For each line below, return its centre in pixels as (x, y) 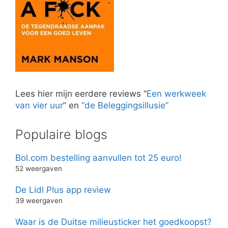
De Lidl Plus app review (63, 190)
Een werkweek (176, 93)
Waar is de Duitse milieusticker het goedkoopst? (113, 222)
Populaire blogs (61, 134)
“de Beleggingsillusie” (125, 105)
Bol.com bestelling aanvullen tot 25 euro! (98, 158)
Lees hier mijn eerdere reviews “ (81, 93)
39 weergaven (39, 200)
